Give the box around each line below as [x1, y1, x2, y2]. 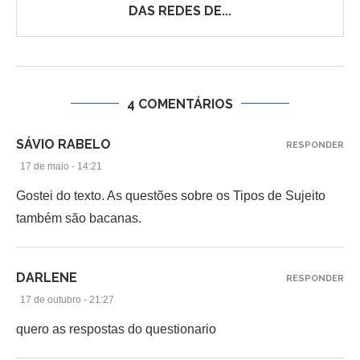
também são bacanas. [16, 211, 141, 225]
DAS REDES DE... [129, 2, 231, 18]
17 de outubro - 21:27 [20, 293, 114, 305]
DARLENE [16, 269, 77, 285]
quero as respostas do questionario [16, 321, 216, 336]
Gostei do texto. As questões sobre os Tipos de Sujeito [16, 188, 325, 202]
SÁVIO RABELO [16, 136, 111, 152]
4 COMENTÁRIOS [127, 96, 233, 112]
